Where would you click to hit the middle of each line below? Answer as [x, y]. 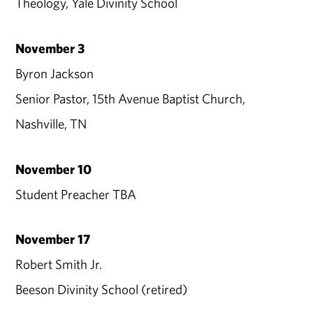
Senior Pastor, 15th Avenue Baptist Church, [131, 98]
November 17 [53, 239]
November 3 [50, 48]
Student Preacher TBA [76, 194]
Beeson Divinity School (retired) [102, 290]
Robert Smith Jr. [59, 264]
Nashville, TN [51, 123]
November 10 [54, 169]
